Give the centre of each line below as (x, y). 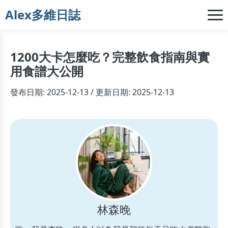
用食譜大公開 (47, 71)
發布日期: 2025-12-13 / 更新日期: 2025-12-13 (92, 92)
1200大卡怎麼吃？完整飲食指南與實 (110, 57)
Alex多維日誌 (43, 15)
